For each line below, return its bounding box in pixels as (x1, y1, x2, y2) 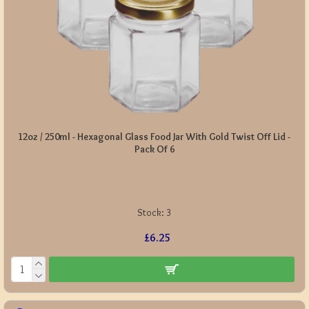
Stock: (137, 206, 165, 219)
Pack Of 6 (134, 142, 175, 155)
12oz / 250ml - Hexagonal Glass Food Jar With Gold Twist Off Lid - (18, 130, 291, 143)
